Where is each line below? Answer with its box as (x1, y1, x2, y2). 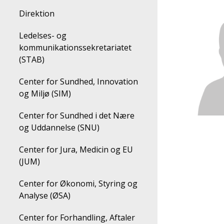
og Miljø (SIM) (19, 88, 71, 99)
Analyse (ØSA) (19, 190, 70, 201)
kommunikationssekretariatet (19, 42, 131, 53)
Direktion (25, 8, 54, 19)
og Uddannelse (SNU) (19, 122, 99, 133)
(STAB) (19, 54, 44, 65)
